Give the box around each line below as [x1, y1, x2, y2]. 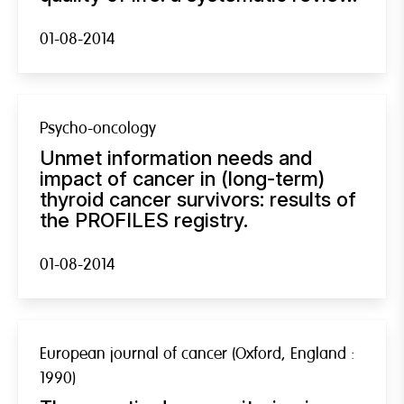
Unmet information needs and [40, 145, 312, 170]
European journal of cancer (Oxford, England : [40, 343, 355, 364]
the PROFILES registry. [40, 207, 248, 232]
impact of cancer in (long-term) [40, 166, 325, 190]
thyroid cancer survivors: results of [40, 187, 356, 211]
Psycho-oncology [40, 117, 156, 139]
